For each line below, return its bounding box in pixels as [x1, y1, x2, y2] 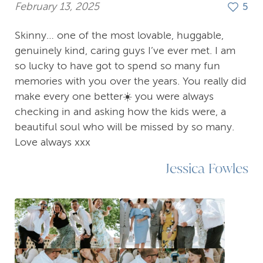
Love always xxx [15, 136, 90, 148]
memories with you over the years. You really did [15, 75, 247, 87]
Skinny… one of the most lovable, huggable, [15, 29, 224, 41]
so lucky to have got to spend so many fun [15, 59, 220, 72]
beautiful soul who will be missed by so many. [15, 120, 234, 133]
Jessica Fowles [166, 159, 248, 177]
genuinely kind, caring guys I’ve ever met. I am [15, 44, 235, 56]
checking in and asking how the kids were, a [15, 105, 226, 117]
